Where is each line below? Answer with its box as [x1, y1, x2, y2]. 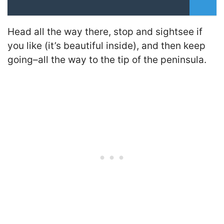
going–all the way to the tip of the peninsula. [7, 53, 206, 65]
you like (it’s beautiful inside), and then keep [7, 39, 205, 51]
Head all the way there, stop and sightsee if [7, 25, 202, 37]
